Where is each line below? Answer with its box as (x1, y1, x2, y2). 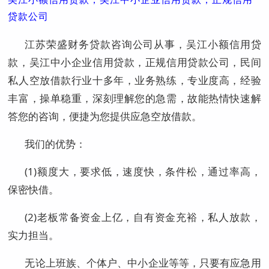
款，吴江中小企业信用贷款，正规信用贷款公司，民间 (8, 55, 261, 69)
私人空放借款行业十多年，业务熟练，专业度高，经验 (8, 73, 261, 87)
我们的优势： (25, 136, 86, 151)
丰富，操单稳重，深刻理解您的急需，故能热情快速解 (8, 91, 261, 105)
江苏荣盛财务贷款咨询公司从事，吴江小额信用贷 (25, 37, 261, 51)
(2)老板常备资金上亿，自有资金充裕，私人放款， (25, 210, 261, 224)
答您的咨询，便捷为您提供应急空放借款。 (8, 109, 202, 123)
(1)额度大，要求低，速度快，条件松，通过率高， (25, 164, 261, 178)
